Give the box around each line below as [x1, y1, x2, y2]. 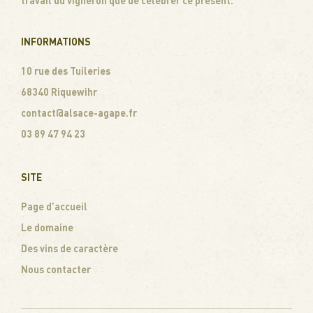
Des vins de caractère [21, 242, 118, 254]
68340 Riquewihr [21, 85, 97, 98]
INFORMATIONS [21, 35, 91, 48]
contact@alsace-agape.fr [21, 106, 137, 119]
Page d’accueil [21, 200, 87, 212]
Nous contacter [21, 263, 91, 275]
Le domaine [21, 221, 73, 233]
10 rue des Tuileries [21, 64, 110, 77]
